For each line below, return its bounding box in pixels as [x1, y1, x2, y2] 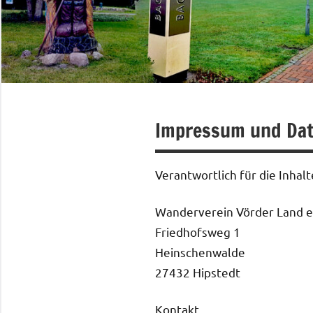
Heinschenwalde [155, 244, 245, 259]
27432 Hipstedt [155, 264, 240, 279]
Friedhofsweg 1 [155, 224, 240, 239]
